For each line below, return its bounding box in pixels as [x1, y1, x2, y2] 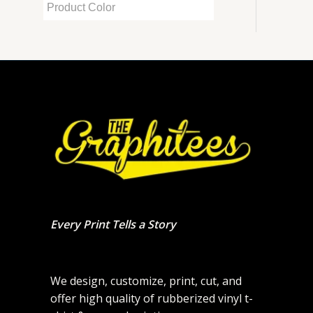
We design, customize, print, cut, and [50, 273, 242, 289]
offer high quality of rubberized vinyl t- [50, 291, 253, 307]
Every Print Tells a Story [50, 217, 176, 233]
